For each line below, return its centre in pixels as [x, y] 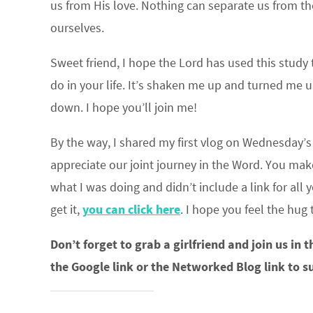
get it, [65, 209]
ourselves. [77, 28]
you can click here [131, 209]
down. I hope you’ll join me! [124, 107]
